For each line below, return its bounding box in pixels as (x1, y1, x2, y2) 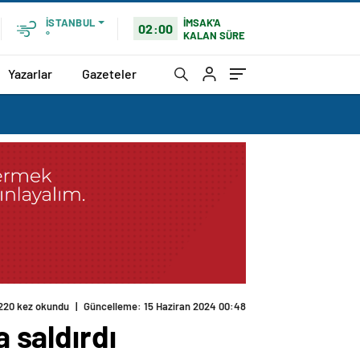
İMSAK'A (183, 15, 222, 29)
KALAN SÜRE (183, 28, 246, 42)
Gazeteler (82, 65, 137, 81)
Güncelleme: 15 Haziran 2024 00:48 (84, 300, 246, 313)
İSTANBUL (46, 16, 95, 29)
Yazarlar (8, 65, 52, 81)
